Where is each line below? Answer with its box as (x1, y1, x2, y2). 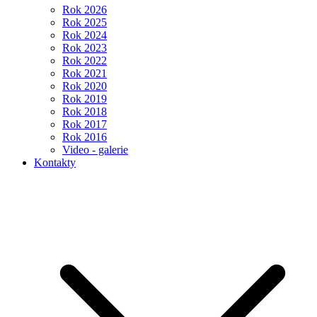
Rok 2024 (62, 29, 107, 41)
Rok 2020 (62, 80, 107, 92)
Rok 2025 (62, 16, 107, 28)
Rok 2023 (62, 42, 107, 54)
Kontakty (34, 156, 76, 168)
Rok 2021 (62, 67, 107, 79)
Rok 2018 (62, 105, 107, 117)
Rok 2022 (62, 54, 107, 67)
